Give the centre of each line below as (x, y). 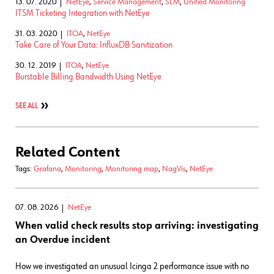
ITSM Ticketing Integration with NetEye (83, 13)
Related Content (68, 152)
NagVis (174, 168)
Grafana (47, 168)
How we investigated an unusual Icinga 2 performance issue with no (132, 266)
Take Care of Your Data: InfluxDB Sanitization (94, 45)
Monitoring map (132, 168)
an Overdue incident (63, 240)
